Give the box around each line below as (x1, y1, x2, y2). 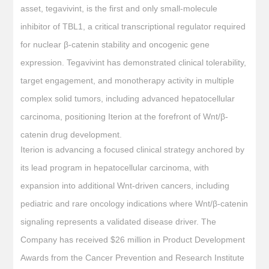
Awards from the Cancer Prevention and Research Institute (20, 252, 245, 262)
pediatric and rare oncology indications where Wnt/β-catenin (20, 198, 249, 208)
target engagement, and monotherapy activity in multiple (20, 75, 235, 85)
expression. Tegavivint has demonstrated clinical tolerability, (20, 57, 247, 67)
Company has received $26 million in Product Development (20, 234, 246, 244)
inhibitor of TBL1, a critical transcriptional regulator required (20, 21, 246, 31)
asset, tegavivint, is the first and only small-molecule (20, 3, 218, 13)
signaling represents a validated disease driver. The (20, 216, 217, 226)
